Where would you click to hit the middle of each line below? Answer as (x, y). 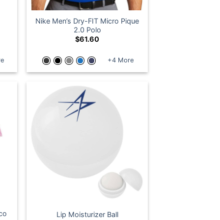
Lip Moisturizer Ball (87, 214)
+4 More (121, 60)
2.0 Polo (87, 29)
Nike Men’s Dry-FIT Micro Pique (87, 21)
